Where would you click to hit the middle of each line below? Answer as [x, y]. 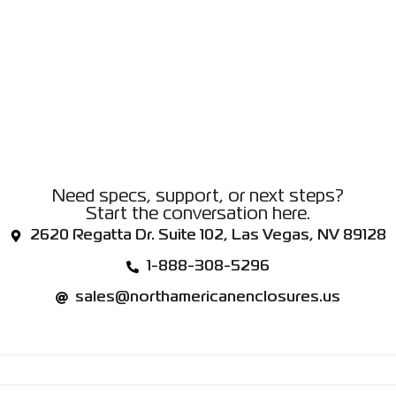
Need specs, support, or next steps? [198, 197]
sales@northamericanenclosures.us [208, 297]
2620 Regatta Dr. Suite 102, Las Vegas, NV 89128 [208, 236]
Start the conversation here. [198, 214]
